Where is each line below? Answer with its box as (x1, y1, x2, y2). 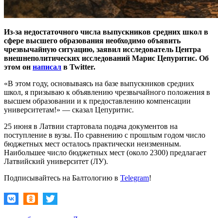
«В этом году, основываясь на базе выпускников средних (4, 79, 194, 88)
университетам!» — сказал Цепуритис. (4, 105, 134, 114)
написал (33, 62, 61, 71)
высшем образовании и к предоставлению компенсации (4, 96, 191, 105)
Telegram (120, 173, 149, 182)
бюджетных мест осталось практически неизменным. (4, 139, 181, 148)
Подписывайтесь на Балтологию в (4, 173, 120, 182)
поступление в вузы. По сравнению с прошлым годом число (4, 130, 205, 139)
